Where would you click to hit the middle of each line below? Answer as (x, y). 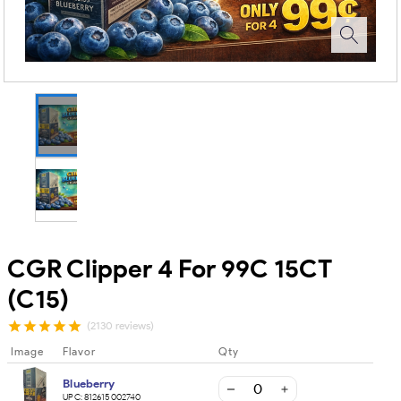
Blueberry (89, 383)
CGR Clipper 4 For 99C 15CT (170, 269)
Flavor (80, 351)
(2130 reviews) (120, 326)
